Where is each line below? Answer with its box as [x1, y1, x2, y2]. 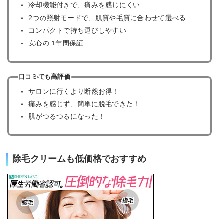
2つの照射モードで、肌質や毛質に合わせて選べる [28, 13, 186, 22]
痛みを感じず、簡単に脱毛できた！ [28, 100, 140, 108]
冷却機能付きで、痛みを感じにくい [28, 1, 140, 9]
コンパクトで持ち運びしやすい [28, 26, 126, 34]
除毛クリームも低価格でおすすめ [12, 154, 147, 164]
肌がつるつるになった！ [28, 112, 106, 121]
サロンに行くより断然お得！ [28, 87, 119, 95]
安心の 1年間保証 [28, 39, 84, 47]
